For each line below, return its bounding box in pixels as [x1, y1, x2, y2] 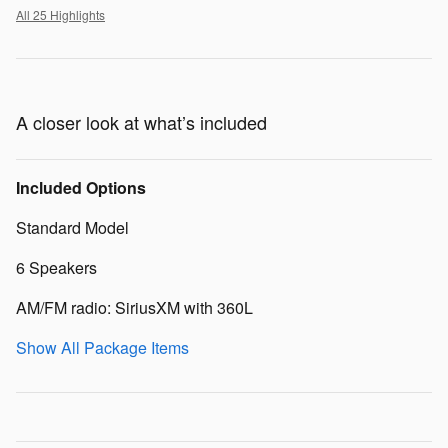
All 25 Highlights [16, 5, 105, 23]
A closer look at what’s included [16, 108, 267, 135]
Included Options [16, 175, 146, 199]
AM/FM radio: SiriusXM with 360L [16, 295, 253, 319]
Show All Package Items [16, 335, 189, 359]
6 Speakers [16, 255, 97, 279]
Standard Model [16, 215, 129, 239]
